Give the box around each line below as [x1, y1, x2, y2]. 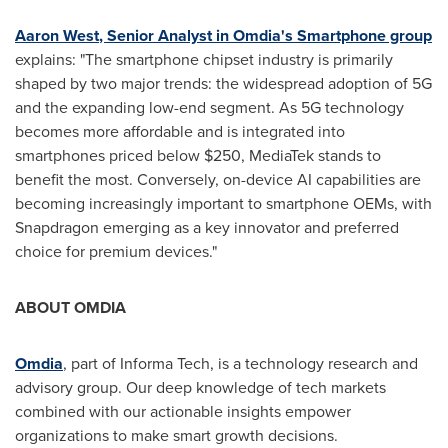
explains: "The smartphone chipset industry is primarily [15, 48, 393, 71]
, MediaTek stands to [241, 144, 381, 167]
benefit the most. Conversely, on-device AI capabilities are [15, 168, 421, 191]
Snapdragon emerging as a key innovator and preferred [15, 216, 399, 239]
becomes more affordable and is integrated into [15, 120, 345, 143]
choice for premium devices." [15, 240, 217, 263]
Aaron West [15, 24, 99, 47]
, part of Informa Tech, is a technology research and [63, 352, 418, 375]
